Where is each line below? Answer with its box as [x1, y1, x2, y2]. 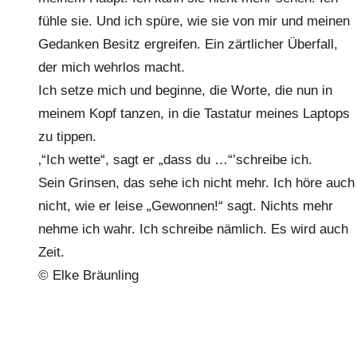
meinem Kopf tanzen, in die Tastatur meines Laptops [38, 106, 350, 121]
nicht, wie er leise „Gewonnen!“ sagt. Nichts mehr [38, 198, 333, 214]
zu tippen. [38, 129, 96, 144]
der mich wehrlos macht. [38, 60, 185, 75]
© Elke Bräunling [38, 268, 139, 283]
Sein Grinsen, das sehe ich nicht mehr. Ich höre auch [38, 175, 355, 190]
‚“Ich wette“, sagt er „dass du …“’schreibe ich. [38, 152, 312, 167]
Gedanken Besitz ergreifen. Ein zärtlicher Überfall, [38, 37, 338, 52]
